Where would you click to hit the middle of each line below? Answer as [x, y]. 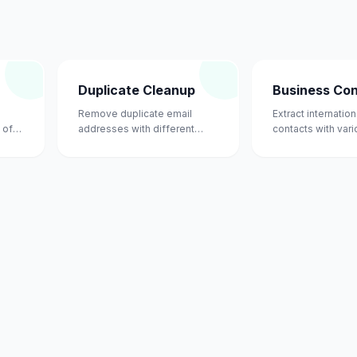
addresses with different [136, 129]
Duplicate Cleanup [137, 90]
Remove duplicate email [135, 114]
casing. [95, 144]
